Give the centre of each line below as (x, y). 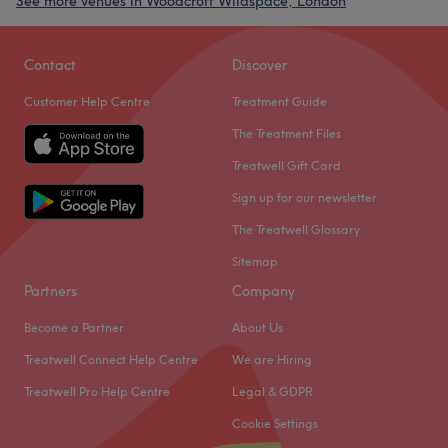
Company (263, 291)
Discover (259, 65)
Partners (50, 291)
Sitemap (255, 261)
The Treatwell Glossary (296, 229)
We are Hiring (272, 359)
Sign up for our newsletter (304, 197)
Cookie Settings (275, 423)
